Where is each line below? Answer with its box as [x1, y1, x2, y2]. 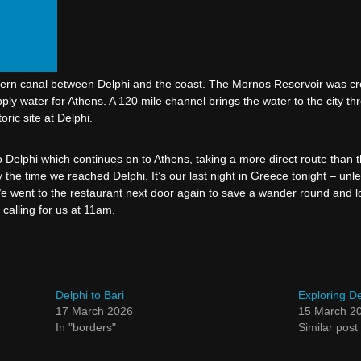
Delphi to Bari [56, 288, 125, 301]
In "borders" [56, 320, 117, 334]
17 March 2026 [56, 304, 134, 317]
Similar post [297, 320, 358, 334]
